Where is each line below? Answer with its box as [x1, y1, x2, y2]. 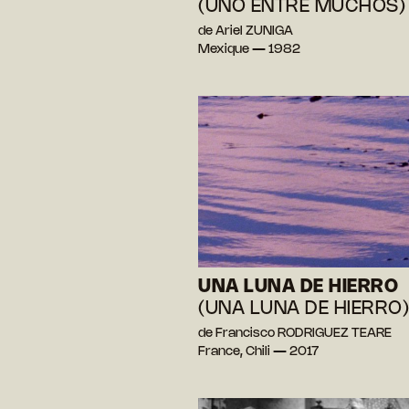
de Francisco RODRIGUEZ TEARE [198, 328, 392, 341]
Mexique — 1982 [198, 43, 300, 56]
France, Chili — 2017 [198, 346, 320, 359]
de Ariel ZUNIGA [198, 25, 293, 37]
